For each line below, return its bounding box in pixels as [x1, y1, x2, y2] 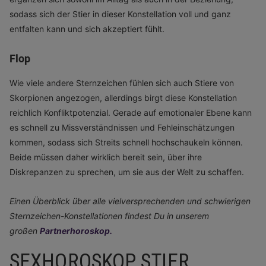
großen [9, 226, 40, 236]
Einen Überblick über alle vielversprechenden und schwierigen [9, 196, 251, 206]
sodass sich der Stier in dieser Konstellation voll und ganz [9, 9, 231, 19]
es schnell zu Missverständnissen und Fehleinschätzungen [9, 122, 235, 132]
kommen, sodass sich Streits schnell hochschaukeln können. [9, 137, 243, 147]
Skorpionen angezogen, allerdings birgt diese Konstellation [9, 93, 237, 103]
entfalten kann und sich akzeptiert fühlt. [9, 24, 164, 34]
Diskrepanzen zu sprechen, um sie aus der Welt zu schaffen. [9, 167, 244, 177]
